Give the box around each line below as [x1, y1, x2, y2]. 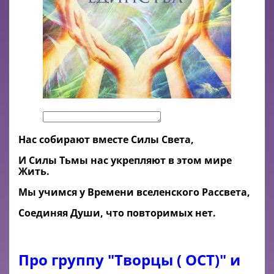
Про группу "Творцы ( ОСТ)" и [18, 249, 240, 270]
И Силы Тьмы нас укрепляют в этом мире [18, 153, 232, 167]
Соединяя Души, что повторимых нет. [18, 206, 216, 220]
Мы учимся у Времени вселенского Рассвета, [18, 185, 250, 199]
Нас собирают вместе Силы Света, [18, 132, 194, 146]
